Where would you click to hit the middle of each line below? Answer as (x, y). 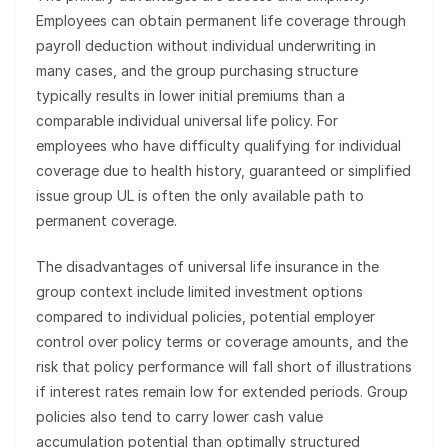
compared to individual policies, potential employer (205, 317)
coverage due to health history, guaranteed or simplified (223, 171)
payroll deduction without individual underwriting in (206, 46)
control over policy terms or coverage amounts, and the (222, 342)
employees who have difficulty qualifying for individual (218, 146)
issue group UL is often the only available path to (200, 196)
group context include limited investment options (199, 292)
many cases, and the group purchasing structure (197, 71)
